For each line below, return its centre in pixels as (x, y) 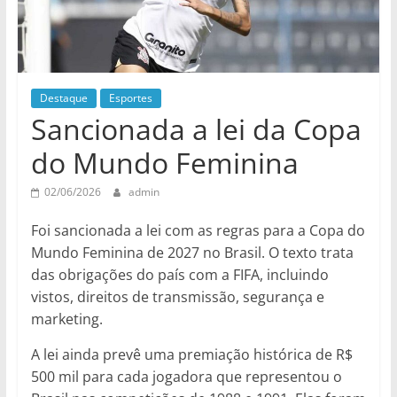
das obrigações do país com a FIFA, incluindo (179, 274)
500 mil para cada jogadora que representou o (186, 376)
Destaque (63, 97)
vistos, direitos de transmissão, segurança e (177, 296)
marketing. (66, 319)
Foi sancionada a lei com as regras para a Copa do (198, 230)
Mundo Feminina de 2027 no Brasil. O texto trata (192, 252)
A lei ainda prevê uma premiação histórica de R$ (191, 354)
